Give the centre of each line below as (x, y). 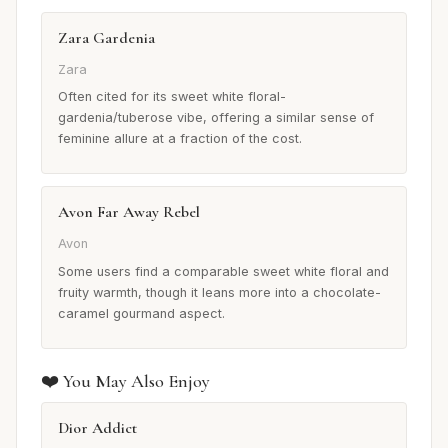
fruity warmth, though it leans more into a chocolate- (219, 292)
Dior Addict (97, 427)
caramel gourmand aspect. (141, 313)
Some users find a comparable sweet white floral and (223, 271)
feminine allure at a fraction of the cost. (180, 139)
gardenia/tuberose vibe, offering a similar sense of (216, 118)
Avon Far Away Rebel (129, 212)
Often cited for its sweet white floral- (172, 97)
